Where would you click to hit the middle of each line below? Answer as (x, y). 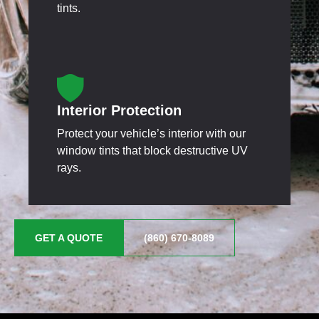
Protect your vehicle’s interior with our (151, 133)
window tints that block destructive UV (152, 150)
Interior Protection (119, 110)
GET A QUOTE (69, 237)
